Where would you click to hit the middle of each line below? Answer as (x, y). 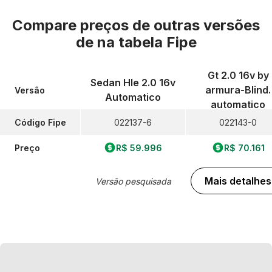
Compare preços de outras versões (136, 25)
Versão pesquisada (133, 181)
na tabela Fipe (147, 42)
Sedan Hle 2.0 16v (133, 83)
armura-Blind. (238, 90)
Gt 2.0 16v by (238, 75)
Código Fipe (40, 122)
